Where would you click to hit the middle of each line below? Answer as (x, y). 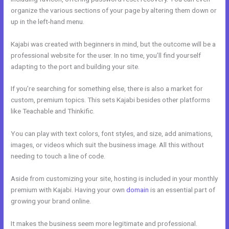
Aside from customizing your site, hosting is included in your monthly (114, 179)
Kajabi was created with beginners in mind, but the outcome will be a (113, 44)
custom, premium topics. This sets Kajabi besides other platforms (111, 100)
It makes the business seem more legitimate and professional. (104, 223)
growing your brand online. (52, 201)
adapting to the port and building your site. (75, 66)
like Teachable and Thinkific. (53, 111)
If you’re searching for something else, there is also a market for (107, 89)
